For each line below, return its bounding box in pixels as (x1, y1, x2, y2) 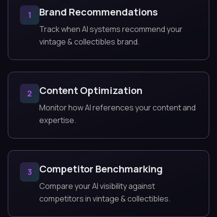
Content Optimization (39, 84, 142, 97)
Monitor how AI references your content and (39, 102, 196, 113)
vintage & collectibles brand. (39, 36, 139, 47)
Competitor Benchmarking (39, 162, 163, 175)
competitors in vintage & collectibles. (39, 193, 170, 204)
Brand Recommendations (39, 5, 158, 18)
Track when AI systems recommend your (39, 24, 183, 34)
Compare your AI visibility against (39, 181, 155, 191)
